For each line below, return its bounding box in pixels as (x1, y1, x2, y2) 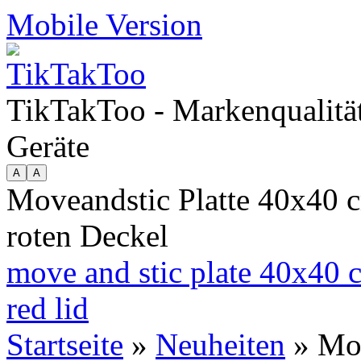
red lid (6, 291, 89, 326)
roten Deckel (6, 218, 168, 253)
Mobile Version (6, 7, 202, 42)
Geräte (6, 129, 89, 164)
